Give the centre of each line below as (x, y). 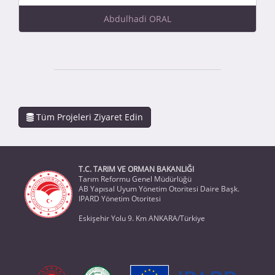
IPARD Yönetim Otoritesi (119, 198)
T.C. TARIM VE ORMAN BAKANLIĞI (136, 169)
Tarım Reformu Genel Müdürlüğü (135, 179)
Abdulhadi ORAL (137, 18)
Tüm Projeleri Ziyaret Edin (88, 117)
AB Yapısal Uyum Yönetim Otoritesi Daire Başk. (159, 188)
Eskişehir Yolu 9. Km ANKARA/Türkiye (141, 218)
